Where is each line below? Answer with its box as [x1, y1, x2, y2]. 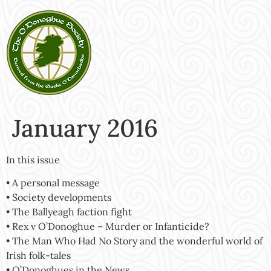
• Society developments [6, 191, 111, 204]
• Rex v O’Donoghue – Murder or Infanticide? [6, 220, 209, 233]
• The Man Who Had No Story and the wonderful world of [6, 235, 263, 247]
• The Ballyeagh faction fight [6, 206, 132, 218]
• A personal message [6, 177, 100, 189]
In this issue [6, 154, 60, 166]
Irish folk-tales [6, 249, 71, 262]
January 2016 [12, 113, 158, 143]
